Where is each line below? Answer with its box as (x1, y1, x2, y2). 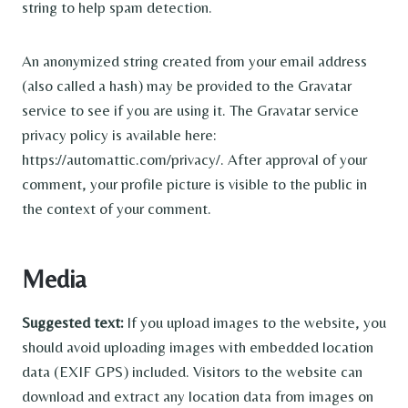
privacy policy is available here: (22, 126, 216, 144)
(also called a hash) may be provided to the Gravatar (22, 76, 352, 95)
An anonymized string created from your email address (22, 52, 367, 70)
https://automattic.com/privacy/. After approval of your (22, 150, 367, 168)
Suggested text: (22, 313, 127, 331)
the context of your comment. (22, 199, 211, 218)
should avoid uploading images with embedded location (22, 338, 373, 356)
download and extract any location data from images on (22, 387, 373, 405)
